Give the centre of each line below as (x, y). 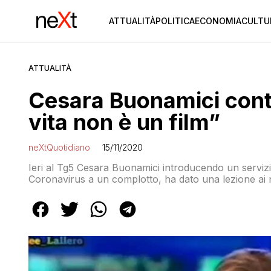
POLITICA (175, 21)
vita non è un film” (124, 122)
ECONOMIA (218, 21)
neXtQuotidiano (59, 147)
